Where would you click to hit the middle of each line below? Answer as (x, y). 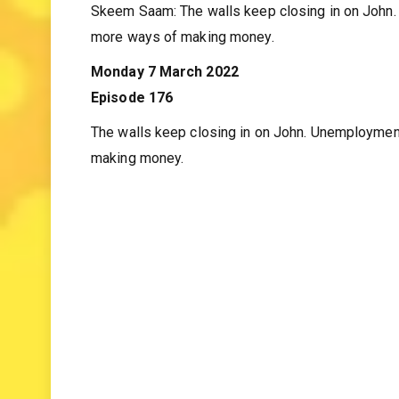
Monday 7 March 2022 (165, 106)
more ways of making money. (183, 71)
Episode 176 (132, 132)
